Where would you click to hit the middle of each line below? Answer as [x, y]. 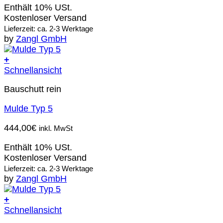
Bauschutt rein [33, 89]
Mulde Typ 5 [28, 109]
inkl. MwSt [56, 128]
